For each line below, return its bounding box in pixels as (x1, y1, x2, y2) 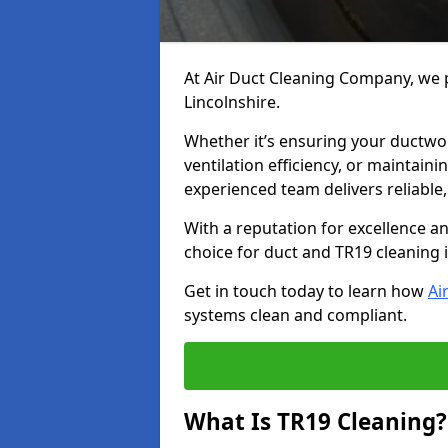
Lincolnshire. (184, 91, 280, 113)
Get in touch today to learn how (184, 280, 428, 302)
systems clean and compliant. (184, 304, 407, 326)
